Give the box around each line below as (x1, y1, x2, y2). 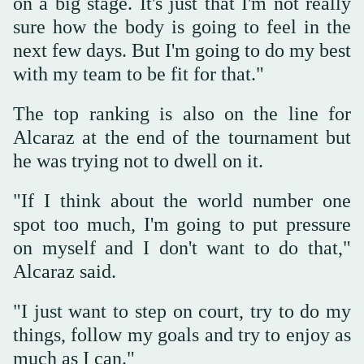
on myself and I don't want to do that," (13, 236, 351, 258)
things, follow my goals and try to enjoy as (13, 323, 351, 345)
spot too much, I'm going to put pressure (13, 213, 351, 235)
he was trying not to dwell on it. (13, 149, 263, 171)
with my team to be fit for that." (13, 63, 264, 84)
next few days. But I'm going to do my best (13, 39, 351, 61)
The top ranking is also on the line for (13, 102, 351, 124)
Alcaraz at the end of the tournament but (13, 126, 351, 148)
